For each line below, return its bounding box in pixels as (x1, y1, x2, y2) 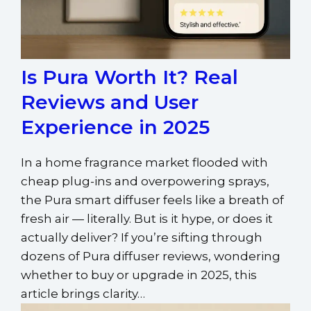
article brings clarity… (21, 286, 145, 301)
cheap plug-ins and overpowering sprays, (21, 174, 269, 188)
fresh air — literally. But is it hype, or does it (21, 211, 273, 226)
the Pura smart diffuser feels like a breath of (21, 192, 284, 207)
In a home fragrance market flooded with (21, 155, 268, 169)
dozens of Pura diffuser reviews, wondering (21, 249, 280, 263)
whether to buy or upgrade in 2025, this (21, 267, 257, 282)
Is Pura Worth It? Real (21, 65, 238, 89)
